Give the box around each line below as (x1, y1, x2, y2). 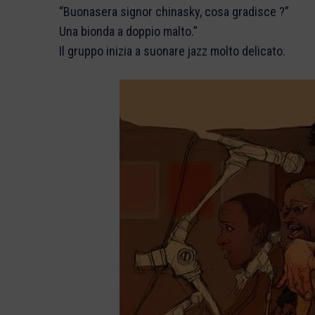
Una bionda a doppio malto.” (59, 24, 198, 39)
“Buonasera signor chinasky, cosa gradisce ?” (59, 4, 289, 20)
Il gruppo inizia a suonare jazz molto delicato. (59, 44, 285, 59)
